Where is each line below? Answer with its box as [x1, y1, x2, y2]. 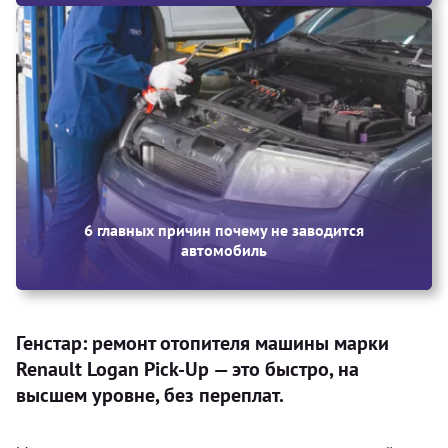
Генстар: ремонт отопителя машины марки [16, 329, 389, 356]
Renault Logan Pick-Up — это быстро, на [16, 355, 359, 382]
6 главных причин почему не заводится [84, 219, 364, 240]
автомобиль [181, 239, 267, 260]
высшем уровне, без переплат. [16, 381, 284, 408]
